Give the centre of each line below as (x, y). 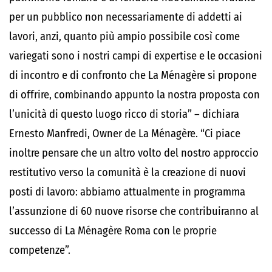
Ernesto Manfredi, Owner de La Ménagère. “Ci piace (125, 134)
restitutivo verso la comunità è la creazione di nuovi (127, 172)
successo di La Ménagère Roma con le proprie (113, 231)
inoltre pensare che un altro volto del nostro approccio (134, 153)
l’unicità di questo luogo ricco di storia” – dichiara (124, 114)
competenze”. (40, 250)
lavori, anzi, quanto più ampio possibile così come (124, 36)
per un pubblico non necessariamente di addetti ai (126, 17)
